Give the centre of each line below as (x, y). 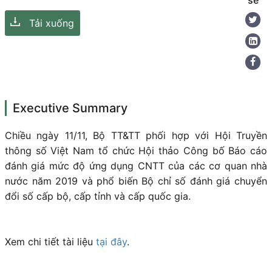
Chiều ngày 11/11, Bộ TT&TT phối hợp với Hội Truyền (136, 135)
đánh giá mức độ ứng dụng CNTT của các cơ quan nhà (136, 166)
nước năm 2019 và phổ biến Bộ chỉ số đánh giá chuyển (136, 181)
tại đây (111, 242)
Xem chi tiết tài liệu (50, 242)
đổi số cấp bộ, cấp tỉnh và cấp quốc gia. (98, 196)
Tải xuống (52, 23)
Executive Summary (70, 108)
